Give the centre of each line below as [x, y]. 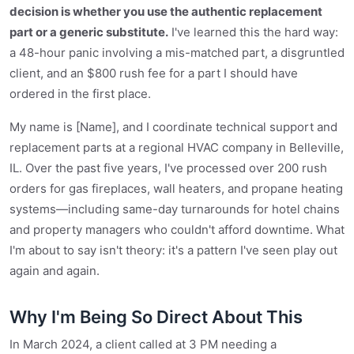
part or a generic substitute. [89, 32]
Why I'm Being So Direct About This [156, 317]
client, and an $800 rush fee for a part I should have [154, 73]
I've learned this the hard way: [253, 32]
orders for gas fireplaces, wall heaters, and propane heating [176, 188]
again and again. [55, 271]
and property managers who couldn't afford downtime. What [177, 230]
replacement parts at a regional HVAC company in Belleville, [177, 147]
